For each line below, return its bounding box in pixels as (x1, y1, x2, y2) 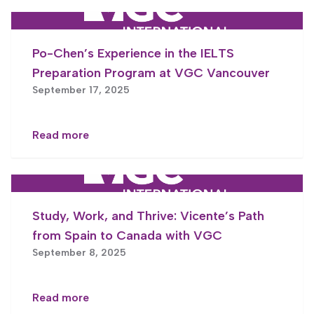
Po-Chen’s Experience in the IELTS (32, 45, 234, 61)
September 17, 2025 (32, 83, 130, 96)
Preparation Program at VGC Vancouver (32, 64, 270, 81)
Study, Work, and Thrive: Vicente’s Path (32, 207, 264, 224)
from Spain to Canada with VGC (32, 227, 222, 243)
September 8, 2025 (32, 246, 126, 259)
